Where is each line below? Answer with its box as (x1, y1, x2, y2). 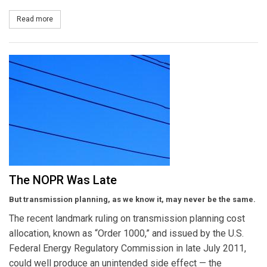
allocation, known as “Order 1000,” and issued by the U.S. (9, 227, 244, 239)
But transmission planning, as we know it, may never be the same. (9, 194, 256, 204)
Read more (17, 15, 53, 24)
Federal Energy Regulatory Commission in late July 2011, (9, 242, 246, 254)
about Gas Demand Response (53, 15, 151, 24)
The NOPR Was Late (9, 172, 117, 187)
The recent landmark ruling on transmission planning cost (9, 212, 245, 224)
